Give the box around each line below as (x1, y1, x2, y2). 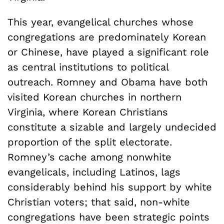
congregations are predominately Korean (7, 31, 206, 43)
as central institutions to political (7, 61, 168, 73)
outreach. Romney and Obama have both (7, 76, 207, 88)
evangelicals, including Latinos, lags (7, 166, 180, 178)
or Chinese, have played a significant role (7, 46, 209, 58)
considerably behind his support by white (7, 181, 212, 193)
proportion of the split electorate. (7, 136, 172, 148)
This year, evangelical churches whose (7, 16, 193, 28)
